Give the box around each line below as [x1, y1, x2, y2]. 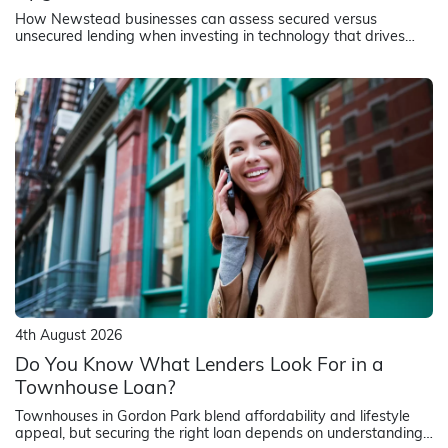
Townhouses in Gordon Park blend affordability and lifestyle [15, 410, 410, 425]
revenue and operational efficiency [15, 47, 243, 62]
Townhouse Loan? [15, 380, 176, 399]
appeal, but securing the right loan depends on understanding [15, 427, 423, 442]
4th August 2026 [15, 329, 122, 344]
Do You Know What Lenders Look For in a [15, 357, 384, 376]
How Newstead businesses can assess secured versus [15, 13, 377, 28]
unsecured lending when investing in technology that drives [15, 30, 405, 45]
